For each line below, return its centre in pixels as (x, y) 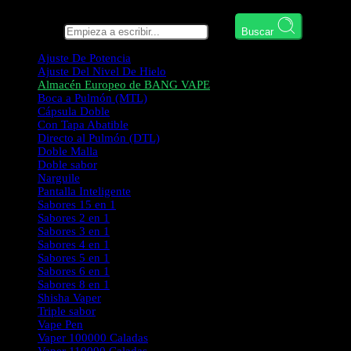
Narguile (59, 178)
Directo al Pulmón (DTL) (99, 138)
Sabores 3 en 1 (74, 231)
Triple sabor (67, 311)
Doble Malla (68, 151)
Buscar (259, 32)
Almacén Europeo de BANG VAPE (124, 85)
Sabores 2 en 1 (74, 218)
